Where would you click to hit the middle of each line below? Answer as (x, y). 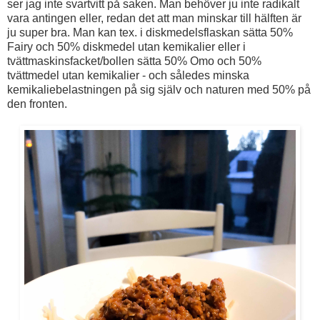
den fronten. (37, 104)
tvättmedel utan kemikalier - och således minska (128, 76)
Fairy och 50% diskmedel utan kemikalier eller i (126, 47)
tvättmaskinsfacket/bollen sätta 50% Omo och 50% (134, 61)
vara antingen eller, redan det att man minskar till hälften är (154, 19)
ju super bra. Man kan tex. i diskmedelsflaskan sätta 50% (150, 33)
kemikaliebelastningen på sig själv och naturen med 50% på (159, 90)
